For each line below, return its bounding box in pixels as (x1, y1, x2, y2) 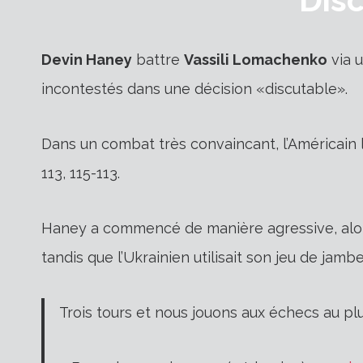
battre (132, 50, 184, 68)
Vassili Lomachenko (184, 50, 327, 68)
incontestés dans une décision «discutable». (41, 79, 348, 97)
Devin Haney (41, 50, 132, 68)
